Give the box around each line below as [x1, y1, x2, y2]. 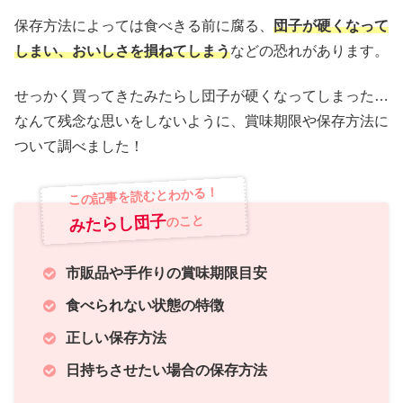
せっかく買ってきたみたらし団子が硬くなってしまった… [14, 88, 389, 104]
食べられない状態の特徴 [66, 298, 224, 314]
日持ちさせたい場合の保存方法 [66, 363, 267, 379]
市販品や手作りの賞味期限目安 [66, 265, 267, 282]
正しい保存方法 [66, 330, 166, 346]
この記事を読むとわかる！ [67, 184, 219, 208]
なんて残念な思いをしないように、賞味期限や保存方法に [14, 113, 389, 130]
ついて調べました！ [14, 139, 144, 155]
